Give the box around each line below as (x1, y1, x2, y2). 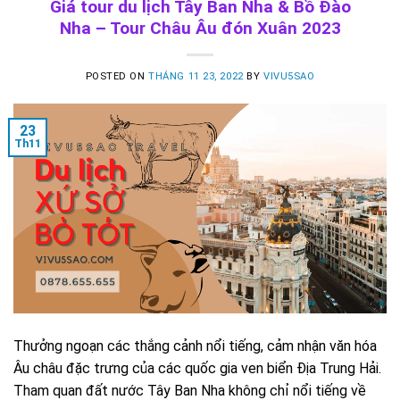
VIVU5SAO (262, 70, 315, 82)
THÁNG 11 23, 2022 (148, 70, 244, 82)
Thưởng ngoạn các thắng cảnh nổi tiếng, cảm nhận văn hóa (13, 337, 377, 355)
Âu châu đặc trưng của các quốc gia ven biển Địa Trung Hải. (13, 360, 381, 378)
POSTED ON (85, 70, 149, 82)
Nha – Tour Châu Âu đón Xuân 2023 (59, 17, 341, 38)
